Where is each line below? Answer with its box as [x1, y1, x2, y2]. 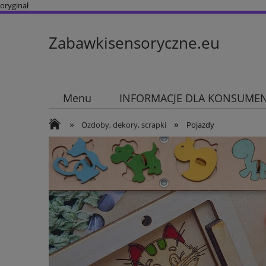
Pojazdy [186, 119, 214, 130]
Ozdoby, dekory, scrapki [81, 119, 167, 130]
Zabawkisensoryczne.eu [49, 32, 220, 53]
